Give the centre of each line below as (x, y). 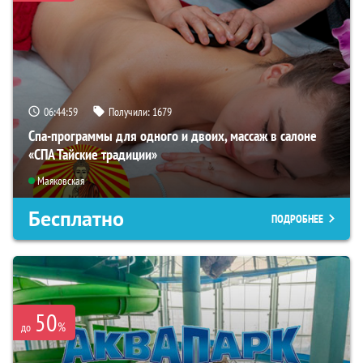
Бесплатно (76, 218)
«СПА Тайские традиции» (93, 155)
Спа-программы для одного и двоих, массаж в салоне (173, 136)
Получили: (130, 112)
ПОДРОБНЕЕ (297, 218)
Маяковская (61, 180)
